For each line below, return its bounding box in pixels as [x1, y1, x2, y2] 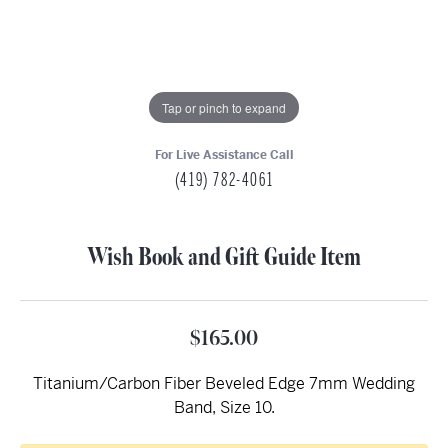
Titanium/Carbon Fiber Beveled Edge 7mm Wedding [33, 373, 415, 394]
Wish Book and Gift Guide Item [87, 243, 361, 272]
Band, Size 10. [173, 397, 275, 418]
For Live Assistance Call [154, 147, 294, 163]
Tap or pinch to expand [162, 98, 286, 116]
